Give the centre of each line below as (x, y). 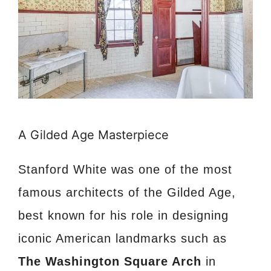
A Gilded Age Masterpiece (93, 135)
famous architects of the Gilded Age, (127, 193)
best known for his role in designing (123, 216)
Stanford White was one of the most (125, 170)
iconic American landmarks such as (122, 239)
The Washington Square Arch (110, 262)
